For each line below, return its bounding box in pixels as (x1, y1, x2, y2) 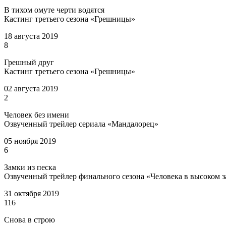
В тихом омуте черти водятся (4, 5, 104, 14)
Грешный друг (4, 58, 54, 67)
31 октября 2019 (4, 189, 59, 198)
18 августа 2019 (4, 31, 58, 40)
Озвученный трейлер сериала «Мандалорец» (4, 119, 158, 128)
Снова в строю (4, 215, 55, 224)
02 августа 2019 (4, 84, 58, 93)
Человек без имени (4, 110, 69, 119)
